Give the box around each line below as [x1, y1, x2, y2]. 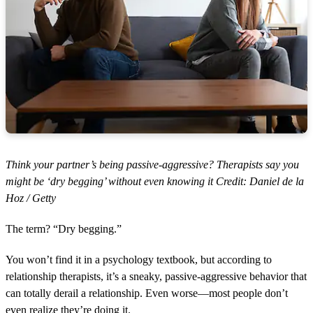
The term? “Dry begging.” [6, 222, 122, 235]
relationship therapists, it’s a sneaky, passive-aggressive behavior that [6, 270, 307, 282]
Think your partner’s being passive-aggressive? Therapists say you [6, 158, 299, 170]
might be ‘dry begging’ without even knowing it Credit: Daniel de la [6, 175, 304, 187]
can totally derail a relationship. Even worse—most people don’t [6, 286, 288, 299]
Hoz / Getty [6, 191, 56, 204]
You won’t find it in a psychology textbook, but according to [6, 253, 272, 265]
